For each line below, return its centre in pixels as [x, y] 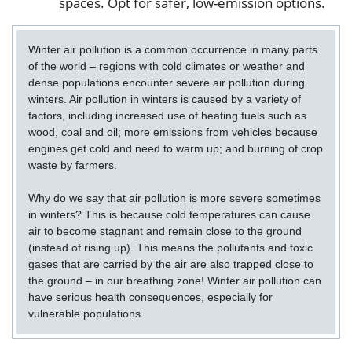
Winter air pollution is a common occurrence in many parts [173, 50]
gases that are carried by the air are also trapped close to [171, 264]
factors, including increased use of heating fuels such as [167, 116]
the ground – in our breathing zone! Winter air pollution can [175, 281]
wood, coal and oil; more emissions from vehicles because [173, 132]
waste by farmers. [73, 165]
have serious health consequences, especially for [150, 297]
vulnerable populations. [86, 314]
